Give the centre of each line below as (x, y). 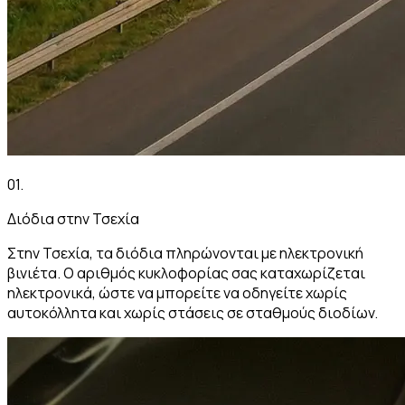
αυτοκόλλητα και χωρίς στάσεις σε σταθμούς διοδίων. (193, 312)
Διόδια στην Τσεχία (73, 218)
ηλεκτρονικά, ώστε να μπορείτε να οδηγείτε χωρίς (177, 292)
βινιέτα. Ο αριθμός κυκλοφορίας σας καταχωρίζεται (186, 273)
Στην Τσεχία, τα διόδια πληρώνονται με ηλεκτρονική (185, 253)
